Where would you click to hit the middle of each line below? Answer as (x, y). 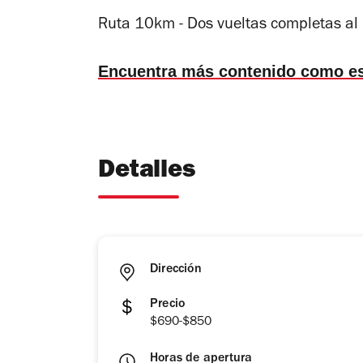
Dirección (176, 270)
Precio (168, 305)
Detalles (147, 173)
